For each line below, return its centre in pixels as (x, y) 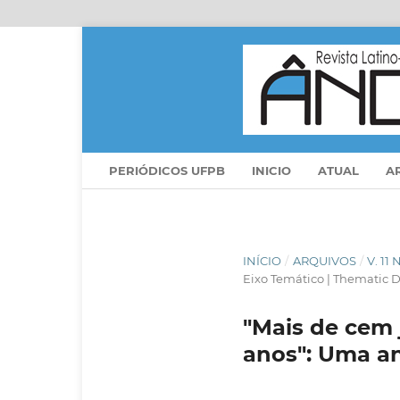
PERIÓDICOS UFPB (167, 170)
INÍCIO (262, 260)
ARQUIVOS (324, 260)
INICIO (271, 170)
